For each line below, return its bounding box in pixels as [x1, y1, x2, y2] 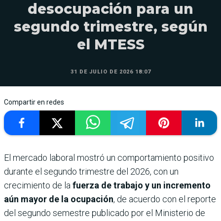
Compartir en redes [4, 98, 64, 107]
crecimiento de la [4, 180, 73, 191]
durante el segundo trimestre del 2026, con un [4, 166, 179, 177]
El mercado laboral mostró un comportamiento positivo [4, 152, 214, 163]
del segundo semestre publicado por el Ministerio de [4, 208, 205, 219]
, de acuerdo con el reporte [113, 194, 216, 205]
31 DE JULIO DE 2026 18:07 [70, 69, 151, 75]
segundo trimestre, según [13, 18, 208, 36]
